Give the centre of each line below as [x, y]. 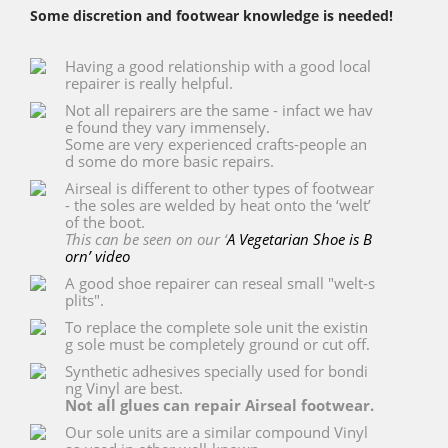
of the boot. [105, 222]
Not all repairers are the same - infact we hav [219, 110]
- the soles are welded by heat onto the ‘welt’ [218, 205]
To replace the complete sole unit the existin [216, 327]
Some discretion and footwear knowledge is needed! [211, 15]
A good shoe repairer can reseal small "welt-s [220, 283]
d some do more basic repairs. [169, 161]
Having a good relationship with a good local [218, 66]
